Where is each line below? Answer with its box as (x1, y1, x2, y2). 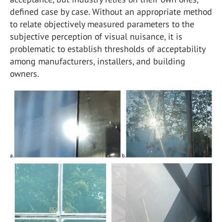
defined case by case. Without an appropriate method (10, 6, 212, 17)
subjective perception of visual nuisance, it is (10, 31, 182, 42)
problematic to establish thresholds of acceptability (10, 43, 205, 55)
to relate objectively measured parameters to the (10, 18, 194, 30)
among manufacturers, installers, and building (10, 55, 185, 67)
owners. (10, 68, 39, 79)
